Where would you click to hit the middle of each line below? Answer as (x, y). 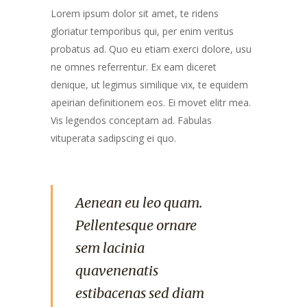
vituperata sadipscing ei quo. (113, 138)
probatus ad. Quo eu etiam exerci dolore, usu (151, 49)
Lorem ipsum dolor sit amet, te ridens (135, 13)
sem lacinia (110, 248)
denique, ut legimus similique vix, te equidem (149, 85)
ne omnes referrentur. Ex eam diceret (134, 67)
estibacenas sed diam (140, 293)
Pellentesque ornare (136, 225)
